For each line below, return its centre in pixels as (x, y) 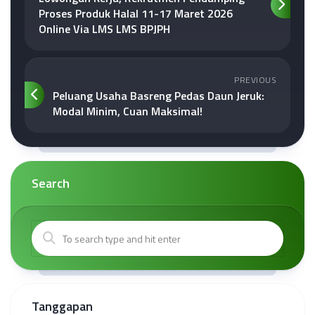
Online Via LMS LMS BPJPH (104, 29)
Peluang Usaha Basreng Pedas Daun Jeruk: (159, 96)
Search (51, 184)
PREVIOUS (255, 80)
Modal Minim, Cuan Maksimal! (128, 111)
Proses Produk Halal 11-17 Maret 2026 (136, 14)
